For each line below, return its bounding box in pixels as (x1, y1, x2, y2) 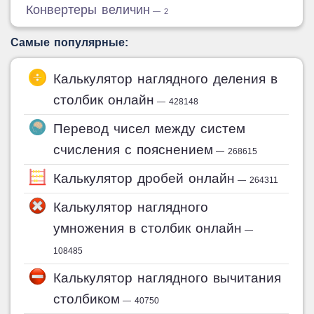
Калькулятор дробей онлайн (53, 171, 235, 186)
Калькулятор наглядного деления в (53, 71, 278, 87)
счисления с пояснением (53, 142, 214, 158)
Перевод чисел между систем (53, 121, 246, 137)
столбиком (53, 292, 121, 307)
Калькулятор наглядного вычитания (53, 271, 282, 286)
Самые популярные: (11, 36, 128, 49)
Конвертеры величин (26, 3, 151, 18)
